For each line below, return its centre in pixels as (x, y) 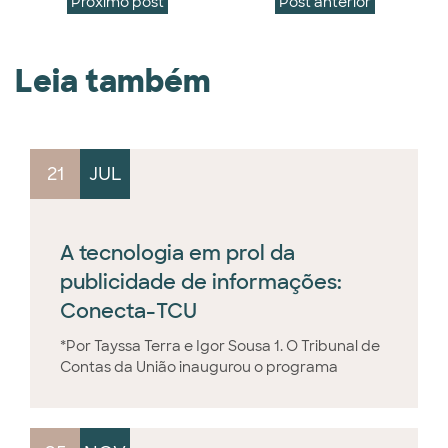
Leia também (113, 82)
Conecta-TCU (128, 311)
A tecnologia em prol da (177, 253)
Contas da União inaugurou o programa (199, 367)
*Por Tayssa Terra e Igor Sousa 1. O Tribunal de (220, 346)
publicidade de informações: (201, 282)
